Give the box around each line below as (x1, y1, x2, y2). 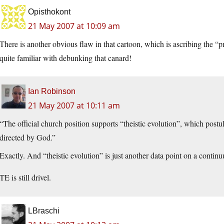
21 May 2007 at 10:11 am (28, 99, 120, 111)
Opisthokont (28, 7, 70, 16)
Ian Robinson (28, 86, 75, 95)
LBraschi (28, 206, 59, 215)
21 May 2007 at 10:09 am (28, 20, 120, 31)
